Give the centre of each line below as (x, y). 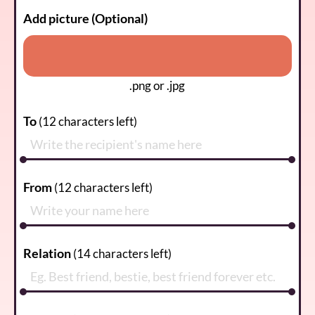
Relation (47, 253)
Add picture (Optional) (85, 18)
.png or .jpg (157, 85)
